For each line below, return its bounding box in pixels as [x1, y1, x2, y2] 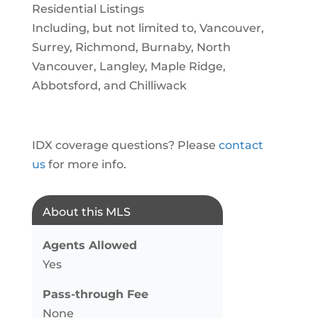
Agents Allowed [42, 238, 137, 252]
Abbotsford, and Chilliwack [31, 79, 187, 92]
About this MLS [42, 205, 131, 219]
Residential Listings [31, 2, 144, 16]
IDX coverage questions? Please [31, 138, 219, 152]
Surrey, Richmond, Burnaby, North [31, 40, 231, 54]
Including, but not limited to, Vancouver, [31, 21, 264, 35]
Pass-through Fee [42, 287, 148, 301]
